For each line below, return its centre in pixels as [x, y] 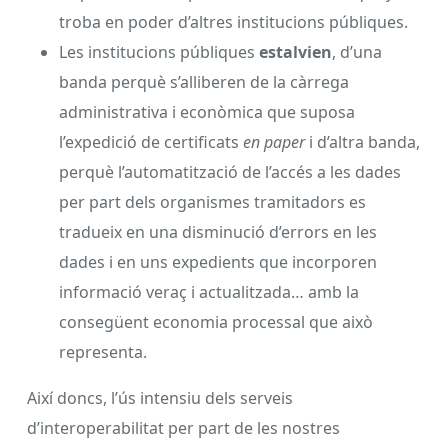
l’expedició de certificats [151, 141]
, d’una [357, 51]
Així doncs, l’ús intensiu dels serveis [160, 397]
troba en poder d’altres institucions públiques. [233, 21]
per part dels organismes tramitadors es [212, 201]
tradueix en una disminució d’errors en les [218, 231]
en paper [276, 141]
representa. [103, 351]
